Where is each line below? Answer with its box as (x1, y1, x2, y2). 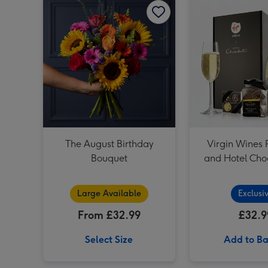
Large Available (77, 188, 141, 199)
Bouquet (90, 152, 127, 164)
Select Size (85, 233, 133, 245)
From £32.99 (77, 208, 141, 222)
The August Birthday (65, 138, 153, 150)
